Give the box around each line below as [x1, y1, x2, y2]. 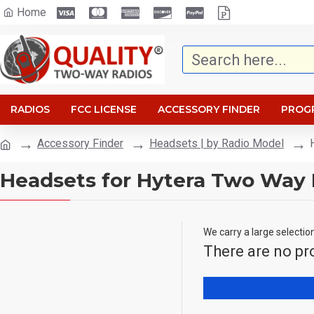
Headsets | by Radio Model [149, 136, 284, 150]
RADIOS [11, 103, 50, 116]
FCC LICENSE [71, 103, 137, 116]
